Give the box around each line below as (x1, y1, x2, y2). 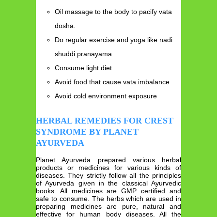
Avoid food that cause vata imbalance (55, 78, 170, 86)
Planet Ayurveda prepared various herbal (36, 155, 181, 164)
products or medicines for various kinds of (36, 163, 181, 171)
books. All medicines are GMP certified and (36, 186, 181, 195)
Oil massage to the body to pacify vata (55, 8, 172, 16)
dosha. (55, 22, 78, 30)
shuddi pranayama (55, 50, 112, 58)
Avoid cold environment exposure (55, 92, 157, 100)
